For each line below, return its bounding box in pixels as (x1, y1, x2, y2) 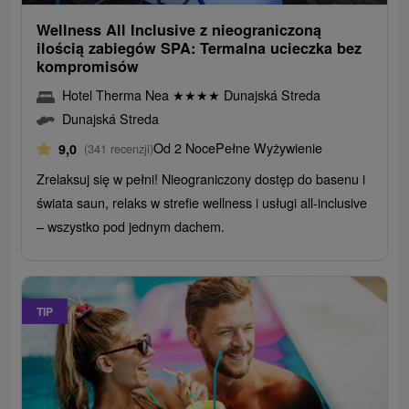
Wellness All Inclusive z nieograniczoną (37, 19, 322, 41)
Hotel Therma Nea (62, 85, 173, 105)
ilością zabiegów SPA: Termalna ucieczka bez (37, 37, 362, 59)
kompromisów (37, 56, 140, 78)
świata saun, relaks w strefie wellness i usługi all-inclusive (37, 193, 368, 213)
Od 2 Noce (153, 138, 216, 158)
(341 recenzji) (84, 140, 154, 158)
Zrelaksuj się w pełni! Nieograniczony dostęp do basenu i (37, 169, 366, 189)
